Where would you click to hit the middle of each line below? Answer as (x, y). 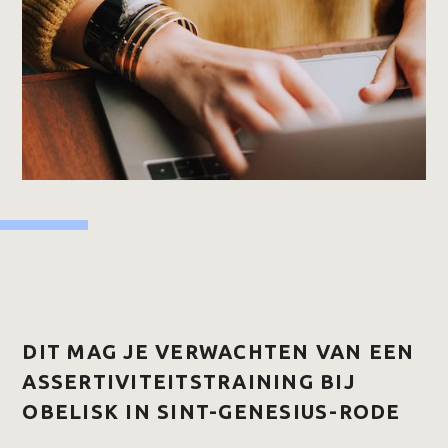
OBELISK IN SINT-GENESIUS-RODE (211, 411)
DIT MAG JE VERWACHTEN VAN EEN (218, 351)
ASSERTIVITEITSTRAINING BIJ (188, 381)
